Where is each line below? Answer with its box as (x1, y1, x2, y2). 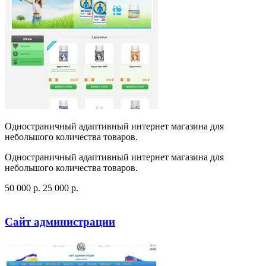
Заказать (75, 194, 109, 204)
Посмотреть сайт (5, 194, 73, 204)
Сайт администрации (5, 215, 115, 228)
